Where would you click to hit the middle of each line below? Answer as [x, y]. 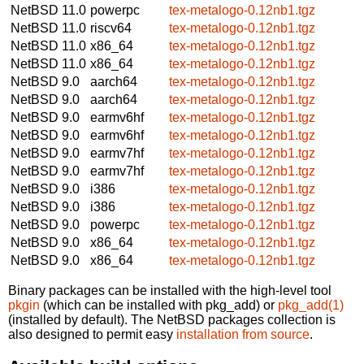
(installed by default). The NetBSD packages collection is [172, 319]
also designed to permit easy [92, 334]
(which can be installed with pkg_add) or [159, 305]
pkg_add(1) [311, 305]
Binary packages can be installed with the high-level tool [170, 290]
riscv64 [111, 28]
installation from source [243, 334]
